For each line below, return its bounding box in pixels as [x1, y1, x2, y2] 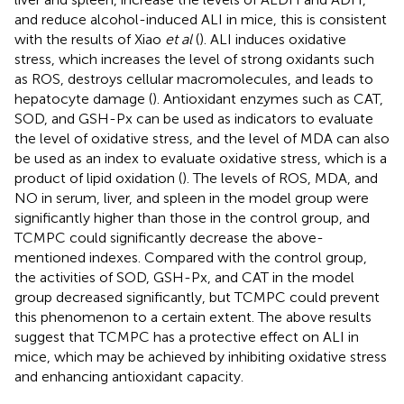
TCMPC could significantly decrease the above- [14, 229, 324, 247]
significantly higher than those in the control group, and [14, 209, 370, 227]
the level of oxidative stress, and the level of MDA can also [14, 130, 390, 148]
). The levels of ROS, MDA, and [182, 170, 378, 188]
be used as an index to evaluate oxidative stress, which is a [14, 150, 387, 168]
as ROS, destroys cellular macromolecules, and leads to [14, 70, 373, 88]
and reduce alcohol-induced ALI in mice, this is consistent [14, 11, 387, 29]
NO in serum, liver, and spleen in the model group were [14, 189, 369, 207]
